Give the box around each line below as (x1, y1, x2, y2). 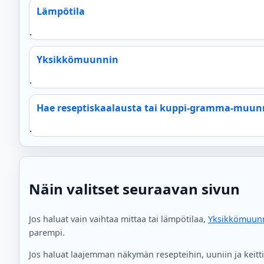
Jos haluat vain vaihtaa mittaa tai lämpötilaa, (29, 213, 208, 225)
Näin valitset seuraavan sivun (29, 179, 240, 199)
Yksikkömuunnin (37, 52, 118, 66)
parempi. (29, 226, 65, 238)
